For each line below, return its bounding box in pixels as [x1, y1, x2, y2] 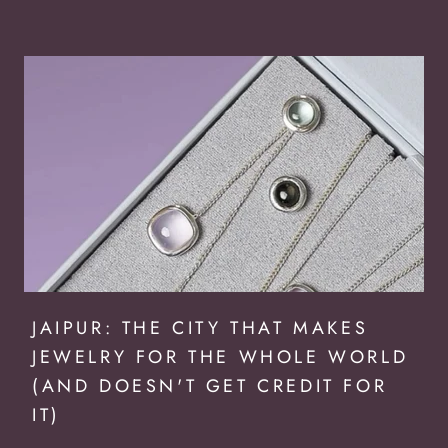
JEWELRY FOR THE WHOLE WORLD [32, 343, 409, 370]
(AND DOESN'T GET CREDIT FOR [32, 372, 388, 399]
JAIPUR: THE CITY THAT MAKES [32, 314, 369, 341]
